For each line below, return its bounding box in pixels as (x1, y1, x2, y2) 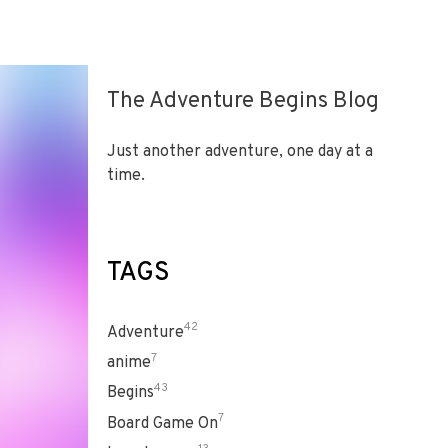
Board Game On (107, 413, 218, 434)
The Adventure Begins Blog (107, 87, 379, 116)
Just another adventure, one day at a (107, 142, 373, 163)
